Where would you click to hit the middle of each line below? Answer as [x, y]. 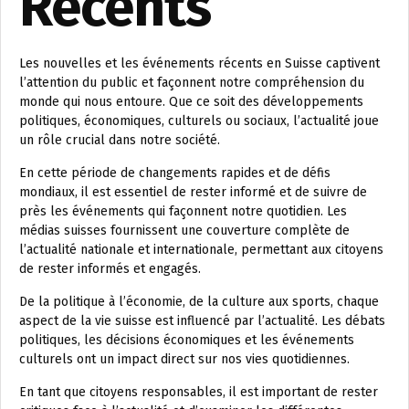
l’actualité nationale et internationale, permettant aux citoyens [201, 250]
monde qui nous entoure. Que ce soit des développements [191, 102]
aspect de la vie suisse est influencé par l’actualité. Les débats [202, 321]
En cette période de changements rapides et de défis [175, 173]
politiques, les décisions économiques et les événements [187, 340]
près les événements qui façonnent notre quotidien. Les [183, 211]
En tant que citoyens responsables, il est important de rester [199, 392]
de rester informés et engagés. [110, 269]
